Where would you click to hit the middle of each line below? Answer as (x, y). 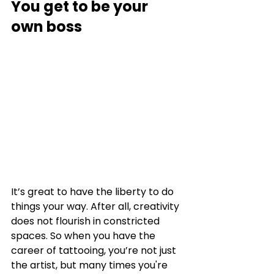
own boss (46, 26)
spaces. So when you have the (84, 235)
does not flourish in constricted (87, 221)
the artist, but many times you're (91, 265)
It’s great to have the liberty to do (94, 191)
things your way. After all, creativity (96, 206)
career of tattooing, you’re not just (95, 250)
